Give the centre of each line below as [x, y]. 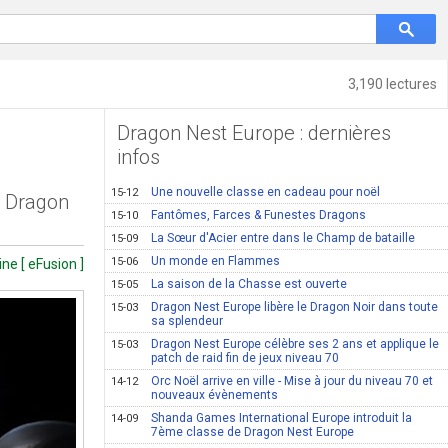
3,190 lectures [392, 84]
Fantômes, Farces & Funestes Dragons [259, 215]
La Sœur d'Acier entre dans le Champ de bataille [283, 238]
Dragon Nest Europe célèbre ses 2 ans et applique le [295, 344]
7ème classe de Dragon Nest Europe [253, 432]
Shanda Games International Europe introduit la [282, 418]
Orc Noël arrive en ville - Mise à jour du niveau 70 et [292, 381]
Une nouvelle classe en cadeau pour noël [266, 192]
